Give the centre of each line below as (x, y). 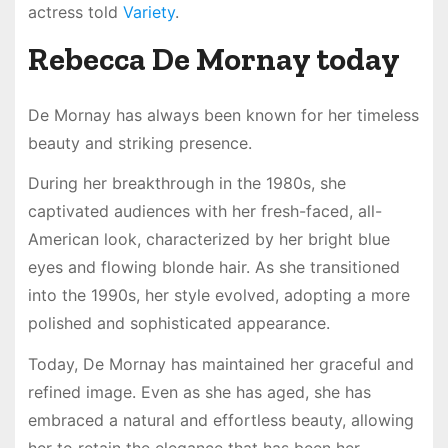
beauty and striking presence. (139, 142)
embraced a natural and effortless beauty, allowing (220, 420)
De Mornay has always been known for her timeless (223, 114)
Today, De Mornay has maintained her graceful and (220, 364)
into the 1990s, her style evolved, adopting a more (218, 295)
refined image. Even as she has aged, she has (199, 392)
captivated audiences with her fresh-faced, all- (204, 211)
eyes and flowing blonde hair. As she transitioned (213, 267)
